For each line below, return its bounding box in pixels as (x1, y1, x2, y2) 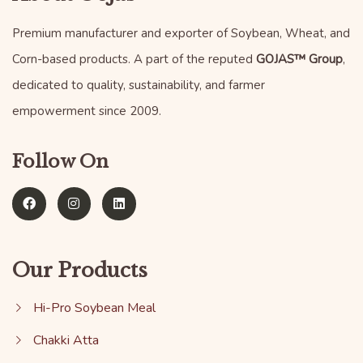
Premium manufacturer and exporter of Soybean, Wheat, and (12, 24, 350, 41)
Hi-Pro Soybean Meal (32, 299, 156, 318)
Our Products (12, 258, 147, 283)
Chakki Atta (32, 331, 99, 350)
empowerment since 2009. (12, 102, 161, 119)
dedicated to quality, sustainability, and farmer (12, 76, 265, 93)
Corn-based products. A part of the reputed (12, 50, 256, 67)
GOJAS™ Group (256, 50, 343, 67)
